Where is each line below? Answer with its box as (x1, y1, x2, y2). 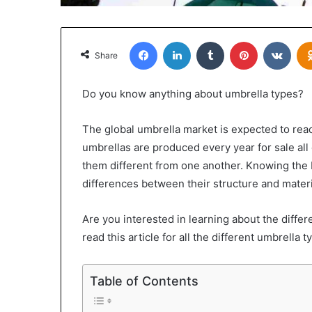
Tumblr (224, 35, 253, 47)
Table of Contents (90, 273, 198, 288)
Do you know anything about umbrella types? (82, 86, 304, 100)
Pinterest (257, 35, 297, 47)
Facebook (157, 35, 199, 47)
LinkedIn (190, 35, 226, 47)
